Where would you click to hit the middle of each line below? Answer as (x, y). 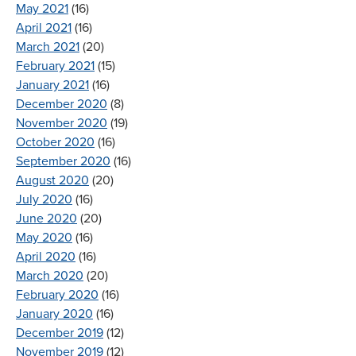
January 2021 (52, 85)
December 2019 (60, 333)
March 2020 (50, 275)
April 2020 (46, 256)
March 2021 (48, 46)
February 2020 (57, 294)
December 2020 (62, 104)
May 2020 (44, 237)
